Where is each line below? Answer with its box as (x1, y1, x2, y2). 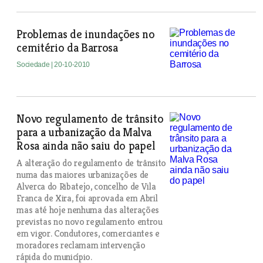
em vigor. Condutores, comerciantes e (16, 227, 160, 240)
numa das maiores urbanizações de (16, 168, 149, 181)
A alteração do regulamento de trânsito (16, 157, 166, 169)
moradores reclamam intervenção (16, 239, 146, 251)
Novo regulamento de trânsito (16, 112, 164, 126)
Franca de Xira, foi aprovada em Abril (16, 192, 158, 204)
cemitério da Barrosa (16, 41, 118, 55)
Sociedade (16, 60, 51, 69)
